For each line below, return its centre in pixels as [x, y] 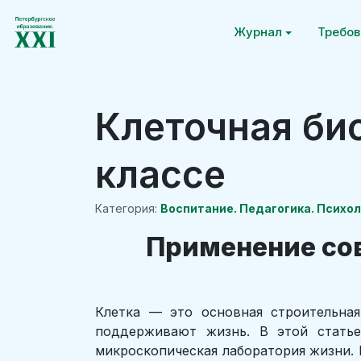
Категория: [126, 208]
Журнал [258, 32]
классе [160, 174]
